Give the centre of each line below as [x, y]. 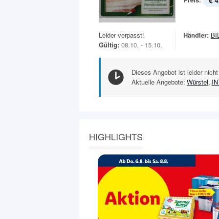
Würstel [197, 82]
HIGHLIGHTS [116, 137]
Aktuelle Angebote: [158, 82]
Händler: [196, 35]
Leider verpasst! [121, 35]
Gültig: [109, 45]
